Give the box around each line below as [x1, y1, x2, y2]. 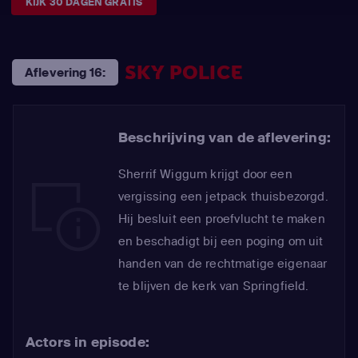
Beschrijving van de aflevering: [118, 129, 331, 146]
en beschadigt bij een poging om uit [118, 233, 324, 249]
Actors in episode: [26, 333, 149, 351]
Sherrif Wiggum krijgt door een [118, 166, 292, 182]
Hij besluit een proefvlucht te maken [118, 211, 325, 227]
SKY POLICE [125, 59, 243, 86]
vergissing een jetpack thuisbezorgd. [118, 189, 328, 205]
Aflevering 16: [25, 65, 106, 81]
